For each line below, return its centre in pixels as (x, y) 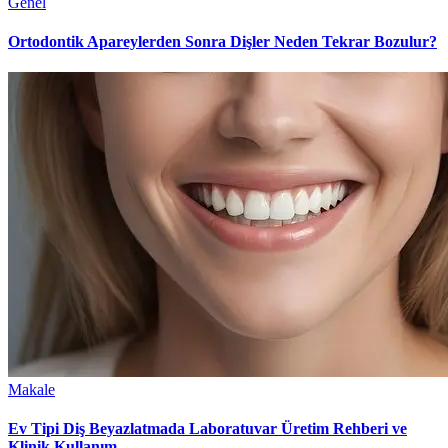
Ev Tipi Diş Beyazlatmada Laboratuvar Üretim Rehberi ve (207, 429)
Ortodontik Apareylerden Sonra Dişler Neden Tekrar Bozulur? (222, 41)
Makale (31, 390)
